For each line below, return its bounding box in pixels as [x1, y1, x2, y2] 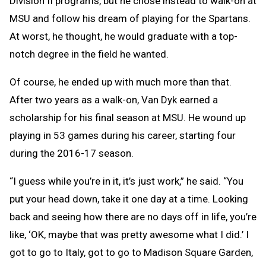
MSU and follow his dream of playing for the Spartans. [9, 12, 251, 24]
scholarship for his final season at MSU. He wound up [9, 111, 246, 123]
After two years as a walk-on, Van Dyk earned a [9, 93, 218, 106]
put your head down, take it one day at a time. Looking [9, 192, 248, 205]
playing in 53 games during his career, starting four [9, 129, 236, 141]
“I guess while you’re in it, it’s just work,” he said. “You [9, 175, 243, 187]
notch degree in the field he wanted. [9, 47, 169, 60]
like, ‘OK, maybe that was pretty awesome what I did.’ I [9, 228, 249, 240]
